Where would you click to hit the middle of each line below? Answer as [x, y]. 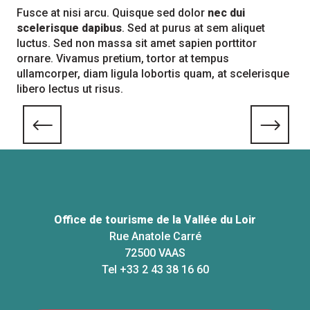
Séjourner [155, 122]
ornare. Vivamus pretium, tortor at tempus [123, 58]
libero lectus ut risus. [70, 89]
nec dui [226, 13]
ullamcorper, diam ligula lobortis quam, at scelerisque [153, 74]
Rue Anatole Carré [155, 236]
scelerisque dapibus [69, 28]
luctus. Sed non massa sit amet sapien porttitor [137, 43]
